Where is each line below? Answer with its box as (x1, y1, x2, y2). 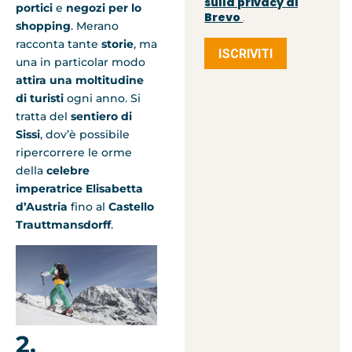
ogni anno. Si (64, 90, 141, 105)
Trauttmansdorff (16, 217, 111, 232)
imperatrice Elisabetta (16, 181, 143, 196)
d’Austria (16, 199, 68, 214)
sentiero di (71, 108, 132, 123)
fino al (68, 199, 108, 214)
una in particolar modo (16, 54, 145, 69)
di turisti (16, 90, 64, 105)
